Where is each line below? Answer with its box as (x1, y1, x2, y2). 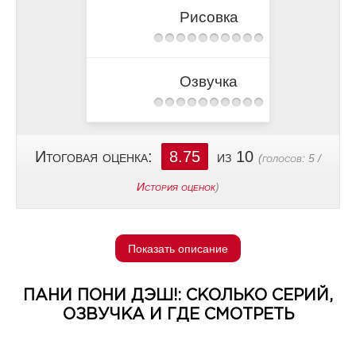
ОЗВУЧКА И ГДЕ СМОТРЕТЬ (62, 308, 294, 322)
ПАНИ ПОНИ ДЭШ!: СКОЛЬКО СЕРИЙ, (23, 288, 333, 303)
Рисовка (179, 9, 238, 25)
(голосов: (258, 152, 308, 164)
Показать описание (128, 242, 228, 255)
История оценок (137, 180, 215, 193)
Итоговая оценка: (35, 148, 157, 165)
